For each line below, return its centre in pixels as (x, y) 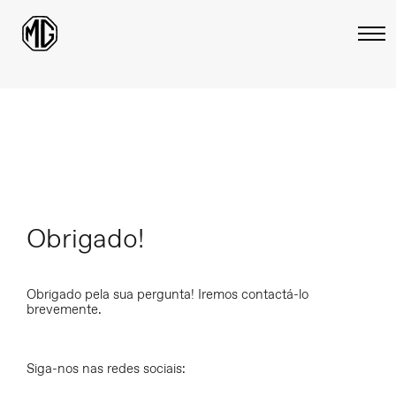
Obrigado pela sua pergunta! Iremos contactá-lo (168, 294)
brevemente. (64, 309)
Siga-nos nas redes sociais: (106, 369)
